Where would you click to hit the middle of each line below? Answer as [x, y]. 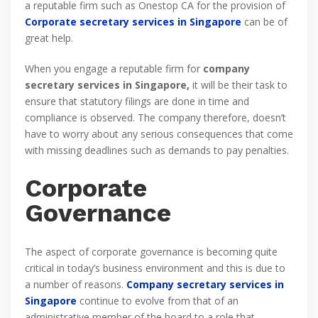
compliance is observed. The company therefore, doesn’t [155, 117]
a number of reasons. [76, 284]
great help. [49, 38]
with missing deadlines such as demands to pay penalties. [157, 150]
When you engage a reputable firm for [114, 68]
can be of [264, 22]
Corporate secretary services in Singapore [133, 22]
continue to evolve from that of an [158, 301]
